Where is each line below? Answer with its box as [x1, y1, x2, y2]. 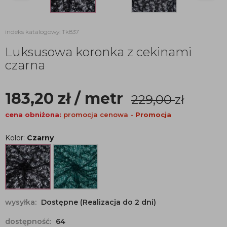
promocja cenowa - [63, 110, 135, 119]
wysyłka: [5, 198, 39, 207]
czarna [5, 58, 45, 72]
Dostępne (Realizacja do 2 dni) [41, 198, 156, 207]
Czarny [27, 133, 54, 142]
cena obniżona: [5, 110, 61, 119]
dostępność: [5, 217, 53, 226]
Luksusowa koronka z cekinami [5, 45, 192, 59]
